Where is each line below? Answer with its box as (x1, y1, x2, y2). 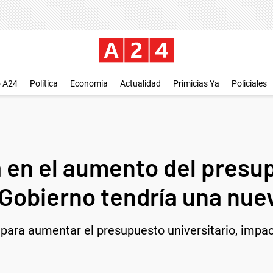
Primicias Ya (173, 79, 219, 88)
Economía (70, 79, 108, 88)
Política (30, 79, 58, 88)
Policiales (232, 79, 267, 88)
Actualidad (120, 79, 161, 88)
